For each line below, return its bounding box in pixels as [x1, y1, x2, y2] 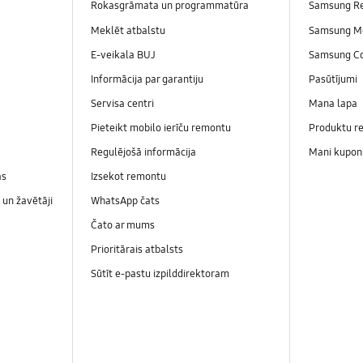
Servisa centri [90, 96, 154, 110]
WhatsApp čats [90, 194, 162, 207]
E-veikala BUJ [90, 48, 156, 62]
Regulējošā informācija [90, 145, 196, 159]
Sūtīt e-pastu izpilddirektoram [90, 267, 229, 281]
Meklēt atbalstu [90, 23, 165, 37]
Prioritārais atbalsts [90, 243, 183, 257]
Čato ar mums [90, 219, 155, 233]
